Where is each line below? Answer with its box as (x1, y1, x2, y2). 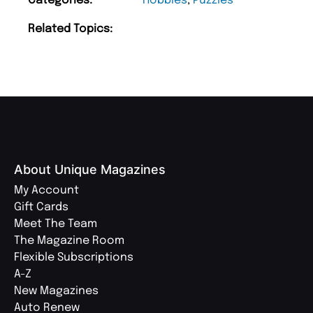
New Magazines (14, 285, 99, 298)
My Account (14, 184, 79, 197)
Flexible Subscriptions (14, 252, 133, 264)
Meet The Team (14, 218, 97, 231)
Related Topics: (28, 23, 112, 36)
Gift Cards (14, 201, 68, 214)
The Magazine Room (14, 235, 124, 247)
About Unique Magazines (14, 162, 166, 177)
